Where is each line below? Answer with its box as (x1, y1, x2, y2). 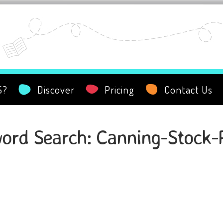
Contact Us (164, 83, 213, 96)
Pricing (105, 83, 134, 96)
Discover (37, 83, 75, 96)
